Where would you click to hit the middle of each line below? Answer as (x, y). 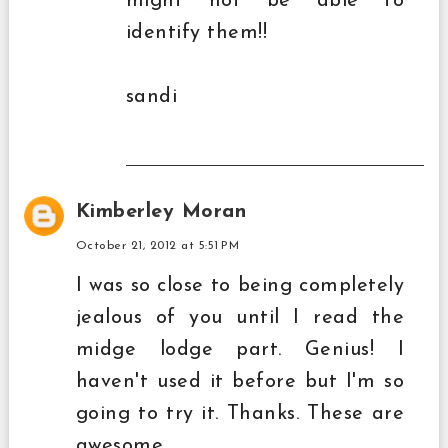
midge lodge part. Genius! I (240, 349)
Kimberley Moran (161, 211)
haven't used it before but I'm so (240, 381)
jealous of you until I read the (240, 317)
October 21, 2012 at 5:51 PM (157, 245)
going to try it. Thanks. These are (240, 413)
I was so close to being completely (240, 285)
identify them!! (196, 32)
